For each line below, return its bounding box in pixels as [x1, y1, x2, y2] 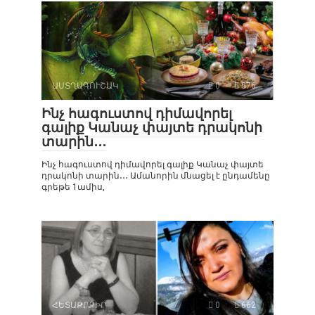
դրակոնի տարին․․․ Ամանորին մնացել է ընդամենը [41, 171, 270, 181]
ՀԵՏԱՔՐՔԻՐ [52, 300, 106, 310]
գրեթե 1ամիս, [41, 182, 105, 192]
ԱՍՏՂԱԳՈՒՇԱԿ [52, 81, 119, 91]
